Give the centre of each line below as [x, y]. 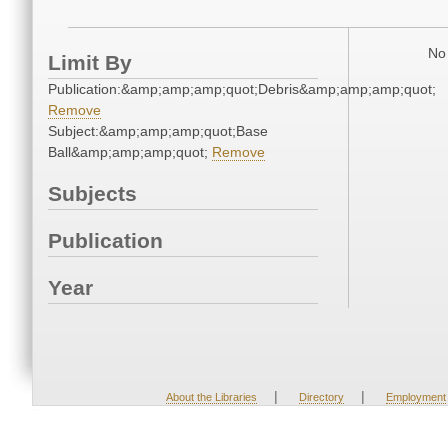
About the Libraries [211, 397]
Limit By [90, 63]
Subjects [92, 194]
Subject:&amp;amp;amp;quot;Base [158, 131]
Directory [321, 397]
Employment [415, 397]
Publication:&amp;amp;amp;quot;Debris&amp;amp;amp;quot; [242, 89]
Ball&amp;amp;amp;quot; [130, 152]
